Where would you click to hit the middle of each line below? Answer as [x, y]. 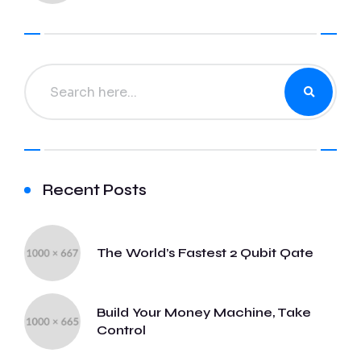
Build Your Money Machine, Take [204, 313]
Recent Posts [95, 190]
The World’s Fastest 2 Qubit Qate [205, 253]
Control [121, 330]
